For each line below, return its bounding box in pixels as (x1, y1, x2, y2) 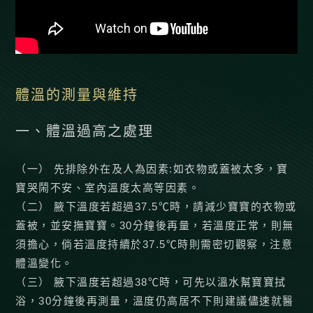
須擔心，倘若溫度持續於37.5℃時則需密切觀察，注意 (15, 238, 293, 250)
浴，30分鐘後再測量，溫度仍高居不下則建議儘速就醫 (15, 295, 294, 307)
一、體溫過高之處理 (15, 124, 154, 139)
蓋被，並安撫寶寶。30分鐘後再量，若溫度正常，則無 (15, 219, 294, 231)
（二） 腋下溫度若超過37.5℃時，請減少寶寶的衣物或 (15, 201, 297, 212)
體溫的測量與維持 (15, 87, 139, 103)
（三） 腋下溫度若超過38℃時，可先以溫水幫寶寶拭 (15, 276, 286, 288)
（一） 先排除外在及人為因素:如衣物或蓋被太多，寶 (15, 163, 289, 175)
